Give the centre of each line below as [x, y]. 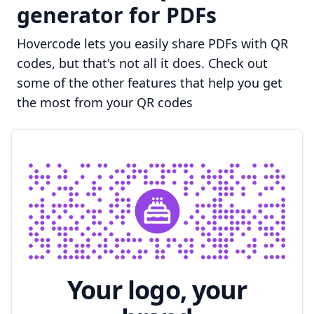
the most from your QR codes [105, 102]
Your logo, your [157, 289]
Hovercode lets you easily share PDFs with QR [152, 43]
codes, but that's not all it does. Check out [142, 63]
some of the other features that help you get [150, 82]
